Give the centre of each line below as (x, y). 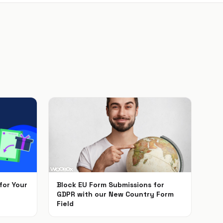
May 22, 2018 (82, 214)
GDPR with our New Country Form (115, 194)
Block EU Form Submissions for (111, 184)
